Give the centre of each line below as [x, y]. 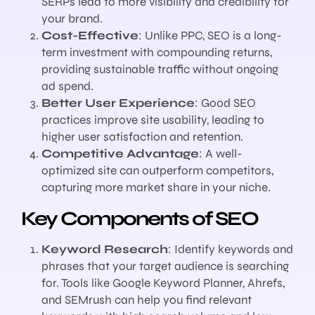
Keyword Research [104, 250]
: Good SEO [225, 103]
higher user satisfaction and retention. [142, 137]
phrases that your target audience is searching [165, 266]
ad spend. [67, 86]
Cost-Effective [90, 36]
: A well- [220, 154]
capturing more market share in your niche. [156, 188]
